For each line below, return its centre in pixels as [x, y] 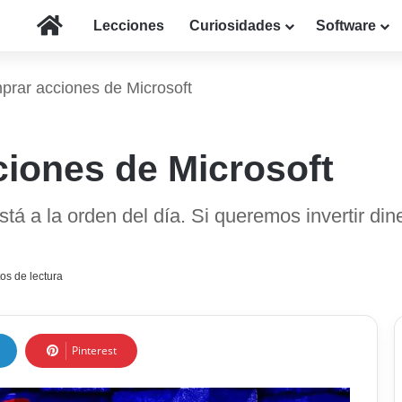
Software [346, 26]
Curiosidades [235, 26]
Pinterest [94, 351]
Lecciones [129, 26]
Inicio [80, 25]
